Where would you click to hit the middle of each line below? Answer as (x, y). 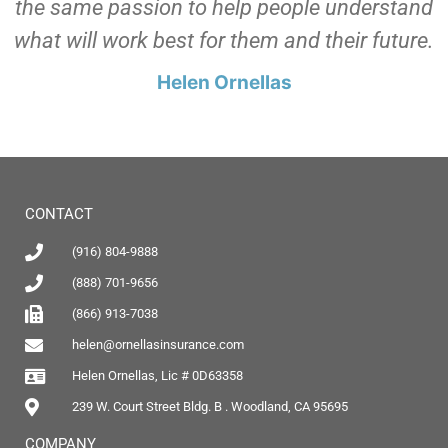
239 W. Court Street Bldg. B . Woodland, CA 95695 (209, 407)
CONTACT (59, 214)
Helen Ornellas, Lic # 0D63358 (157, 376)
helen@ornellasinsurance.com (157, 345)
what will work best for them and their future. (224, 41)
